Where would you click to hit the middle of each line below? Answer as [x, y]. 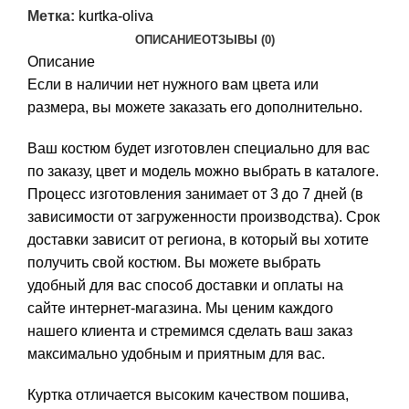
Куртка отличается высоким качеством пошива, [188, 394]
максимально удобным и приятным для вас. [176, 353]
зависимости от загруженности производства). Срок [204, 216]
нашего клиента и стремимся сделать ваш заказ [190, 330]
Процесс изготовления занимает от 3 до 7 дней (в [195, 194]
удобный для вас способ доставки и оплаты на [185, 285]
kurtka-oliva [116, 16]
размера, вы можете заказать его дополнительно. [195, 107]
